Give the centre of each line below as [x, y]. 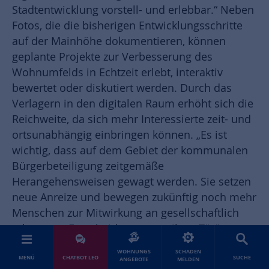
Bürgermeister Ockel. [65, 244]
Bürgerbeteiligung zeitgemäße [88, 166]
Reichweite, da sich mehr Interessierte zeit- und [131, 119]
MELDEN [188, 259]
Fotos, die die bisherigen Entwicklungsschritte [127, 26]
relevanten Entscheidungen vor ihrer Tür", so [125, 229]
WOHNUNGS [134, 251]
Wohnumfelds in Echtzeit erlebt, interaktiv [117, 73]
